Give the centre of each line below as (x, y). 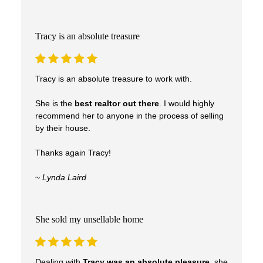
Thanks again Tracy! (73, 153)
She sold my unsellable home (89, 219)
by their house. (63, 128)
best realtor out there (117, 103)
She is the (55, 103)
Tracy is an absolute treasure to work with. (113, 79)
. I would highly (186, 103)
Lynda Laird (64, 177)
